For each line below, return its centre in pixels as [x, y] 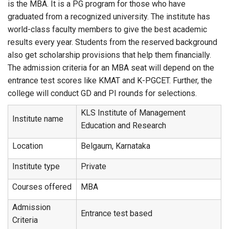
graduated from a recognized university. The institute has [109, 17]
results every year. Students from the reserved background [112, 42]
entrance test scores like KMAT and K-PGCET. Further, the [110, 81]
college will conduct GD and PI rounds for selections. [104, 93]
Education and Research [123, 125]
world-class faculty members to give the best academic [107, 29]
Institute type [36, 166]
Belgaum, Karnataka [116, 146]
